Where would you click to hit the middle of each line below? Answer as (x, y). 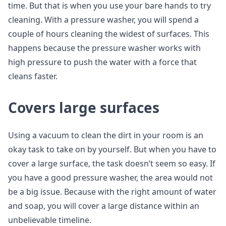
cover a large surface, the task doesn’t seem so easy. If (112, 164)
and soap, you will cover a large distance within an (104, 206)
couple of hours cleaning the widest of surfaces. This (109, 34)
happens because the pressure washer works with (104, 48)
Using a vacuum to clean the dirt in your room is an (106, 135)
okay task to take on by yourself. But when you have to (112, 150)
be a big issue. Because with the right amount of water (112, 192)
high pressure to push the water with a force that (102, 62)
